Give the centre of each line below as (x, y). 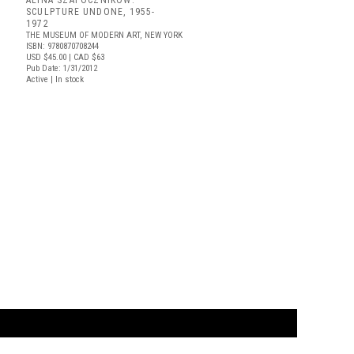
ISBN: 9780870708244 (62, 46)
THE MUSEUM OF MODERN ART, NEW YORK (104, 35)
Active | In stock (55, 79)
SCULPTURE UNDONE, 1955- (91, 12)
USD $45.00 (46, 57)
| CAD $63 (85, 57)
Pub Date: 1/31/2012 (62, 68)
